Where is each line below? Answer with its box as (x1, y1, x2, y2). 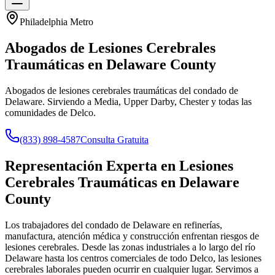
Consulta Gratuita (80, 134, 149, 145)
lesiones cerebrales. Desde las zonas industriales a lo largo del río (5, 241, 255, 252)
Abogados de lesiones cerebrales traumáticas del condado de (5, 85, 238, 96)
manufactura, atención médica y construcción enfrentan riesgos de (5, 230, 259, 241)
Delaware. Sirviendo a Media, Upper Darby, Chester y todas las (5, 96, 252, 107)
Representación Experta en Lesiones (5, 157, 233, 174)
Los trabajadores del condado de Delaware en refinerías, (5, 219, 222, 230)
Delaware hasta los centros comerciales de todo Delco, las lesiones (5, 252, 261, 263)
